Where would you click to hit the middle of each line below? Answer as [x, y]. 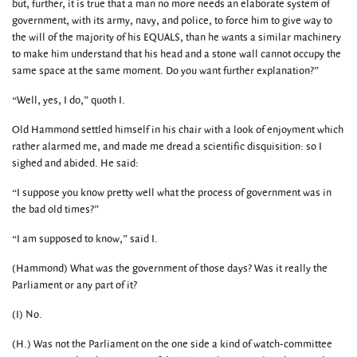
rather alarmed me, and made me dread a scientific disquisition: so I [167, 147]
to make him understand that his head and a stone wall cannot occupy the [177, 54]
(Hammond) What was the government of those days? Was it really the [170, 269]
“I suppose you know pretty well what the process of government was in [172, 193]
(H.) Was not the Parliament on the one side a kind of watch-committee [172, 344]
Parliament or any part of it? [75, 285]
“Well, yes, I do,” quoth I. [69, 100]
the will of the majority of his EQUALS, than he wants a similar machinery [177, 37]
